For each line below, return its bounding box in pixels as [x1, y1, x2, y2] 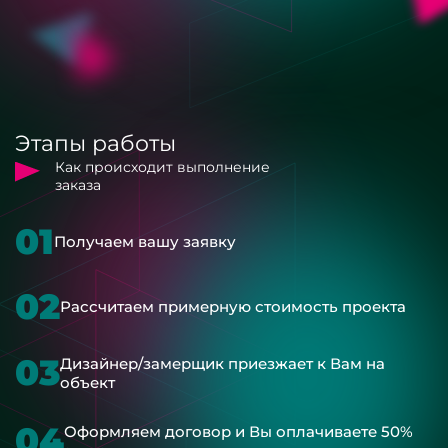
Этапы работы [15, 129, 176, 157]
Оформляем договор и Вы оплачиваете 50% [64, 421, 413, 441]
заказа [55, 175, 101, 194]
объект [60, 372, 115, 392]
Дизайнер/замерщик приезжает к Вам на [60, 353, 385, 373]
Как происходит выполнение [55, 157, 270, 176]
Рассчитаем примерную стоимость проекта [60, 296, 406, 316]
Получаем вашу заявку [54, 231, 236, 251]
